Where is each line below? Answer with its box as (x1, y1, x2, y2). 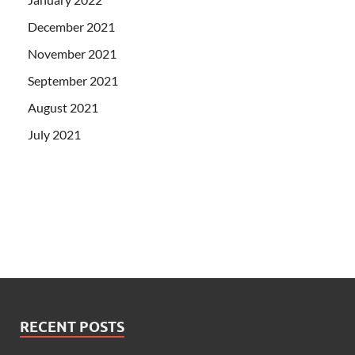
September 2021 (28, 73, 118, 89)
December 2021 (28, 19, 115, 35)
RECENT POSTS (20, 319, 124, 336)
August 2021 (28, 100, 98, 116)
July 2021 (28, 127, 81, 143)
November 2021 (28, 46, 116, 62)
